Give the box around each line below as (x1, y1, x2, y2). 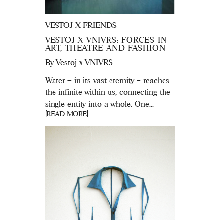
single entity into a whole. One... (45, 99, 154, 108)
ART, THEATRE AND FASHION (45, 43, 165, 52)
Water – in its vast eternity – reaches (45, 75, 169, 84)
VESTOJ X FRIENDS (45, 20, 117, 29)
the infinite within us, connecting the (45, 87, 170, 96)
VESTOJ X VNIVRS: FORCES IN (45, 35, 167, 44)
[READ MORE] (45, 109, 88, 118)
